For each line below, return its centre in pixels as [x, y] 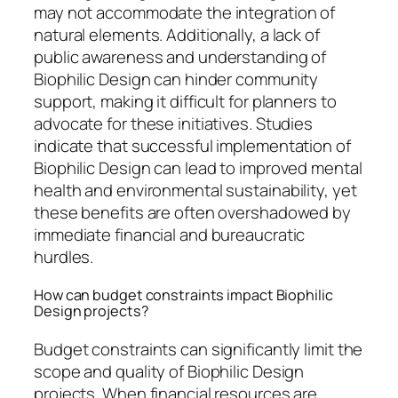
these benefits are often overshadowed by [192, 212]
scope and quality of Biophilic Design [169, 372]
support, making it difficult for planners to [185, 101]
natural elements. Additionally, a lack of [177, 34]
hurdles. [64, 256]
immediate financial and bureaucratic [170, 234]
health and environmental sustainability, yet [195, 190]
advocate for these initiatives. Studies [174, 123]
